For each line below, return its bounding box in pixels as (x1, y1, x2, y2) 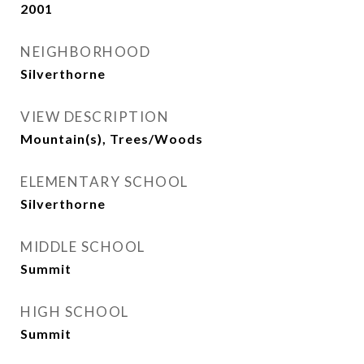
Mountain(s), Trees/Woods (20, 131, 203, 146)
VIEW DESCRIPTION (20, 108, 169, 125)
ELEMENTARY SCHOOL (20, 173, 188, 190)
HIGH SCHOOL (20, 303, 129, 320)
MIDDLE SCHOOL (20, 238, 145, 255)
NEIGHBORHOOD (20, 43, 150, 60)
